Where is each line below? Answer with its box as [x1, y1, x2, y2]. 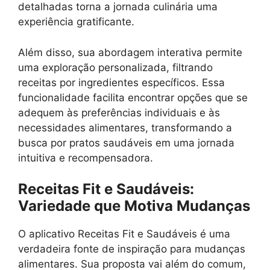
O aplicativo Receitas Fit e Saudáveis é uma [18, 228, 230, 240]
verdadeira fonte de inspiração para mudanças [18, 243, 245, 255]
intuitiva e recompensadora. [18, 151, 153, 164]
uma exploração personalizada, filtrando [18, 61, 213, 74]
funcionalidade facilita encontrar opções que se [18, 91, 248, 104]
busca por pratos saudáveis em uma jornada [18, 136, 234, 149]
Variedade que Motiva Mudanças [18, 197, 250, 215]
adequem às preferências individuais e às [18, 106, 220, 119]
